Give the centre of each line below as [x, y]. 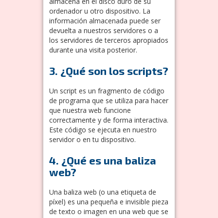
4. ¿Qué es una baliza [103, 160]
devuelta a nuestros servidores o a [104, 30]
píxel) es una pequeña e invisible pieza [109, 201]
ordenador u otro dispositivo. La [100, 11]
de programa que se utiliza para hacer [109, 100]
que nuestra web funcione [90, 110]
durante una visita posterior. [93, 50]
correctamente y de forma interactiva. [109, 120]
